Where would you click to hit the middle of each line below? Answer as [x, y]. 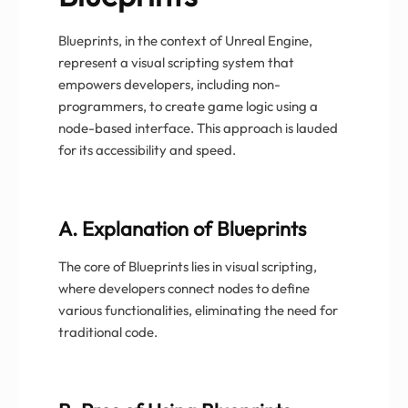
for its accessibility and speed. [147, 149]
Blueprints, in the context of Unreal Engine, [185, 40]
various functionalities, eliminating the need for [198, 310]
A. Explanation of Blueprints [182, 228]
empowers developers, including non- [169, 84]
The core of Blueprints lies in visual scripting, [188, 266]
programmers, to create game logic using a [188, 106]
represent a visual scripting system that [176, 62]
